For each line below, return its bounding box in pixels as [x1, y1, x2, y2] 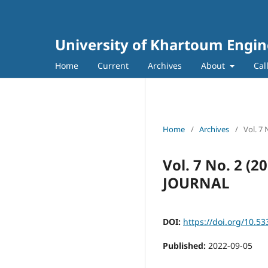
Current [98, 59, 129, 71]
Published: [163, 239, 208, 251]
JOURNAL [163, 172, 230, 193]
